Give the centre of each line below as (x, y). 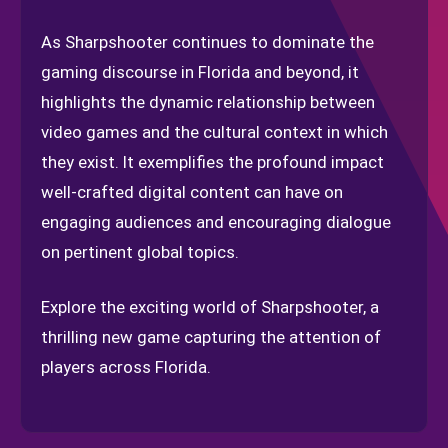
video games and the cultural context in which (214, 132)
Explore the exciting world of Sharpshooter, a (210, 307)
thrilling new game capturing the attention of (211, 337)
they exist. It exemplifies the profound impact (212, 162)
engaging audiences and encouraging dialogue (216, 222)
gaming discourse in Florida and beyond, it (200, 72)
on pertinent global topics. (140, 252)
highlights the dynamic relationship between (208, 102)
